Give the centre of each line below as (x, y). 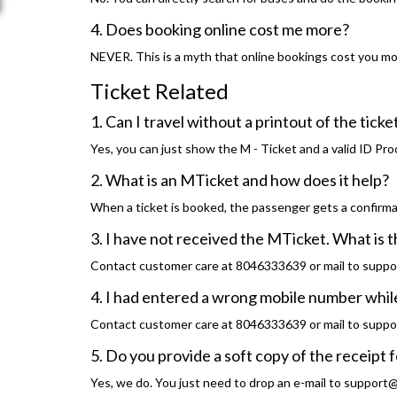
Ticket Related (160, 91)
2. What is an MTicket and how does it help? (240, 180)
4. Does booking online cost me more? (220, 30)
